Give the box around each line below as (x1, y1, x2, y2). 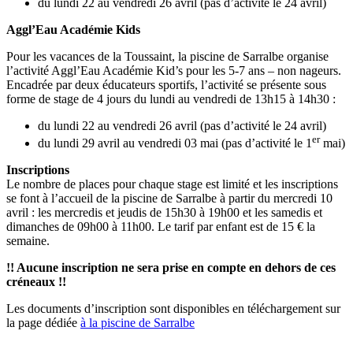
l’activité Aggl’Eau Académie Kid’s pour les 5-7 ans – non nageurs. (6, 63, 341, 77)
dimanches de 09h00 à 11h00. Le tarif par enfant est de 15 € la (6, 220, 315, 234)
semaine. (6, 234, 50, 248)
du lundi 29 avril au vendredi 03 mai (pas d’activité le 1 (38, 136, 312, 150)
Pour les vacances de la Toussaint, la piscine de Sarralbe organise (6, 49, 329, 63)
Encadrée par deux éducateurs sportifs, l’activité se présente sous (6, 77, 326, 91)
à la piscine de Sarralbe (80, 316, 195, 330)
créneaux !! (6, 275, 66, 289)
